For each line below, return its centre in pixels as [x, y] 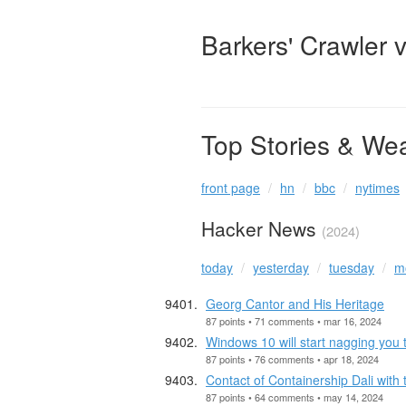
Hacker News [261, 229]
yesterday [281, 267]
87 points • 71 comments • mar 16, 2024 [294, 320]
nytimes [377, 188]
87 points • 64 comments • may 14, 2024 [295, 396]
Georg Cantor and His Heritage [295, 303]
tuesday [352, 267]
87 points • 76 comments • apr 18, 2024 [292, 358]
